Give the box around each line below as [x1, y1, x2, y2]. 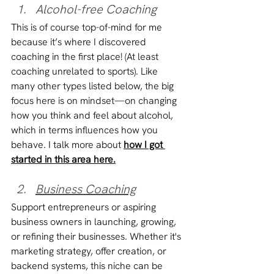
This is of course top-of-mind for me [11, 20, 165, 34]
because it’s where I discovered [11, 35, 149, 48]
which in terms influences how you [11, 123, 160, 136]
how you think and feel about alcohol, [11, 108, 176, 122]
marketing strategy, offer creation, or [11, 244, 169, 257]
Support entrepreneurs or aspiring [11, 200, 158, 213]
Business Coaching [35, 180, 136, 197]
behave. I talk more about [11, 138, 124, 151]
